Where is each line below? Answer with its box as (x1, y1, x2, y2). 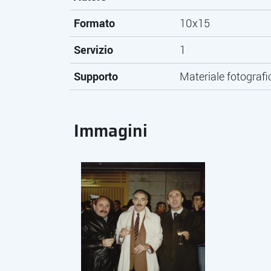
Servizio (74, 42, 113, 57)
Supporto (74, 69, 118, 83)
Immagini (74, 117, 148, 144)
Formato (74, 16, 115, 30)
